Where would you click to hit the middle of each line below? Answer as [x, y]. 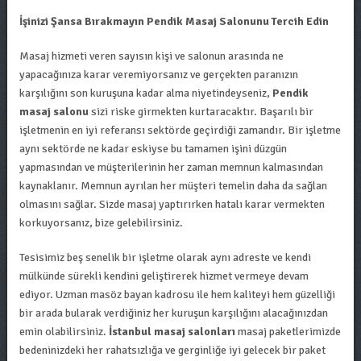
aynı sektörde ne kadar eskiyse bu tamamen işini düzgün [153, 149]
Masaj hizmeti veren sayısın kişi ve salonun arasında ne [151, 56]
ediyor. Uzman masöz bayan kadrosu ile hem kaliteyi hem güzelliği [177, 295]
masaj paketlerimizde [288, 332]
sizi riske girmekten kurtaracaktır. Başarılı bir [201, 112]
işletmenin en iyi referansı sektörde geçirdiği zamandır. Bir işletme [180, 130]
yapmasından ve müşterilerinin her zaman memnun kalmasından [171, 167]
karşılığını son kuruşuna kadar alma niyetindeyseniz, [145, 93]
